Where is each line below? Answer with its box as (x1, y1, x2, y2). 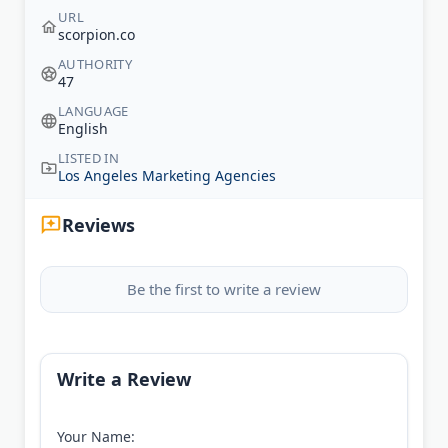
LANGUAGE (58, 102, 129, 121)
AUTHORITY (58, 55, 132, 74)
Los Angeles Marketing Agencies (58, 166, 276, 186)
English (58, 119, 108, 139)
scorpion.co (58, 25, 135, 45)
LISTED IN (58, 149, 119, 168)
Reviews (62, 213, 135, 238)
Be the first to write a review (127, 279, 321, 300)
